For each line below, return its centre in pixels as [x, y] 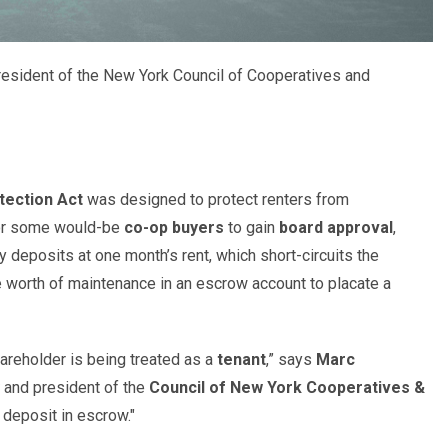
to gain [251, 227]
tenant [241, 359]
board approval [336, 227]
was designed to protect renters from [216, 199]
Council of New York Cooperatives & [287, 387]
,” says [291, 359]
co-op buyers [174, 227]
